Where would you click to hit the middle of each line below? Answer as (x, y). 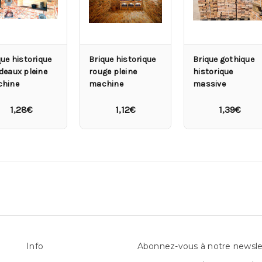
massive (209, 84)
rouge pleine (113, 71)
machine (106, 84)
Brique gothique (224, 59)
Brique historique (123, 59)
